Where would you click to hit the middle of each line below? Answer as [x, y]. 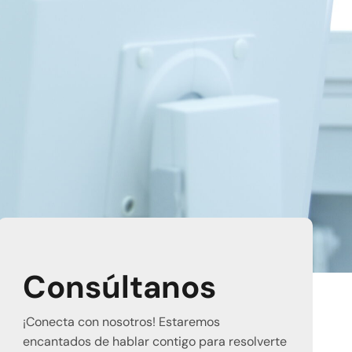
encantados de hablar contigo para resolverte [155, 341]
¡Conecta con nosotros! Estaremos [122, 321]
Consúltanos [120, 286]
